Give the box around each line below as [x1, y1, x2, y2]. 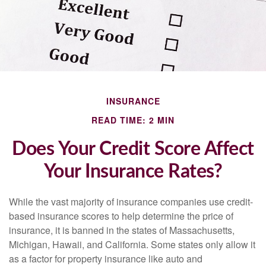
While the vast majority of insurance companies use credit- [9, 195, 253, 208]
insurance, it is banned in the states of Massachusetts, [9, 223, 235, 237]
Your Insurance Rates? [43, 162, 223, 181]
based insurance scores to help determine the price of [9, 209, 233, 223]
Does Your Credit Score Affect [12, 140, 254, 159]
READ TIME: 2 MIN [91, 114, 175, 126]
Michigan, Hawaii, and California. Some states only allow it [9, 237, 255, 251]
